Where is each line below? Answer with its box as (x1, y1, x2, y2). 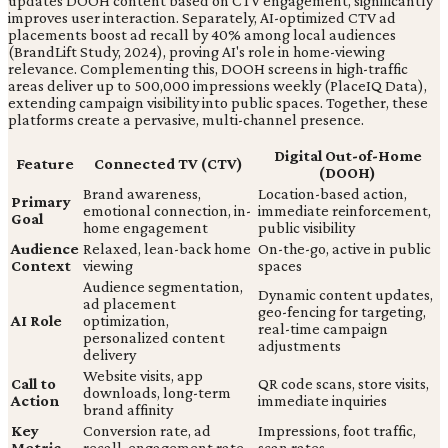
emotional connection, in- (83, 202, 251, 220)
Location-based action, (258, 185, 407, 203)
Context (11, 257, 71, 275)
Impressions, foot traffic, (258, 422, 416, 440)
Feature (16, 155, 74, 173)
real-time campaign (258, 320, 388, 338)
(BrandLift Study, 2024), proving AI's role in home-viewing (8, 43, 385, 61)
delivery (83, 346, 136, 364)
